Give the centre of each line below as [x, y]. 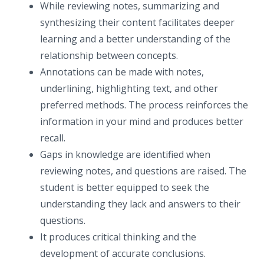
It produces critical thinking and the [118, 237]
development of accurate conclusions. [123, 253]
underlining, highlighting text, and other [129, 88]
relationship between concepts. [109, 55]
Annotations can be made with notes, [122, 72]
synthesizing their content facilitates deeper [137, 22]
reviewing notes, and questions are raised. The [143, 171]
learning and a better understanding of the [135, 39]
